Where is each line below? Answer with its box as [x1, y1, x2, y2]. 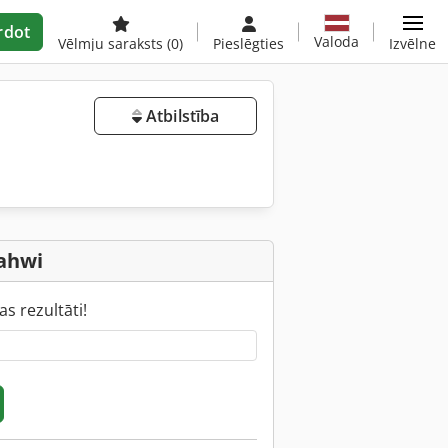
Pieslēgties [213, 34, 284, 53]
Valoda [314, 31, 359, 51]
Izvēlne [389, 34, 436, 53]
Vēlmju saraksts [58, 34, 167, 53]
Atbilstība [141, 105, 220, 127]
